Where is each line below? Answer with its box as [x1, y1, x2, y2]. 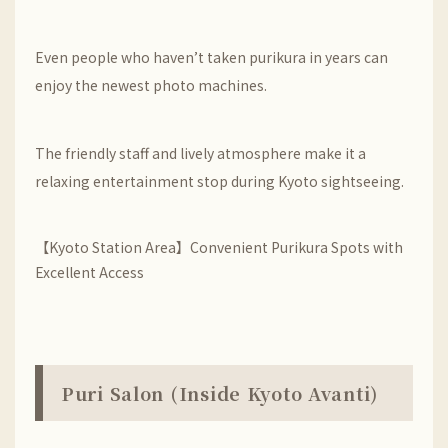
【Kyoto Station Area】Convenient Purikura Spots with [35, 237, 403, 257]
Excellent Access [35, 262, 144, 282]
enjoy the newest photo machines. [35, 75, 267, 95]
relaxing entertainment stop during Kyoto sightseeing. [35, 171, 404, 191]
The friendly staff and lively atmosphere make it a [35, 143, 366, 163]
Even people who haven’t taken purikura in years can [35, 47, 388, 67]
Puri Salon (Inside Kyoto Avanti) [61, 380, 379, 406]
